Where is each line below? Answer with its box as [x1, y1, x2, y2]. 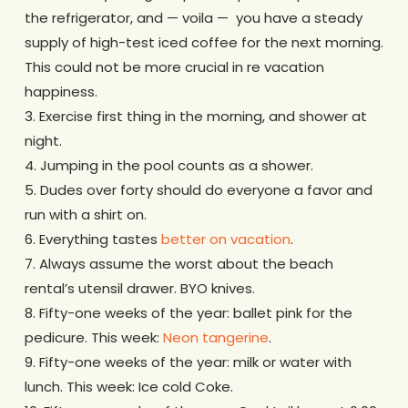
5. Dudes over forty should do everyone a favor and [24, 179, 372, 199]
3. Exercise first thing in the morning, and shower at [24, 106, 367, 126]
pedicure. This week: [24, 327, 163, 347]
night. [24, 130, 62, 150]
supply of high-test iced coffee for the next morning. [24, 32, 383, 52]
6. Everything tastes [24, 229, 161, 249]
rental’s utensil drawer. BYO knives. [24, 278, 255, 298]
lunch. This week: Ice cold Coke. [24, 376, 233, 396]
